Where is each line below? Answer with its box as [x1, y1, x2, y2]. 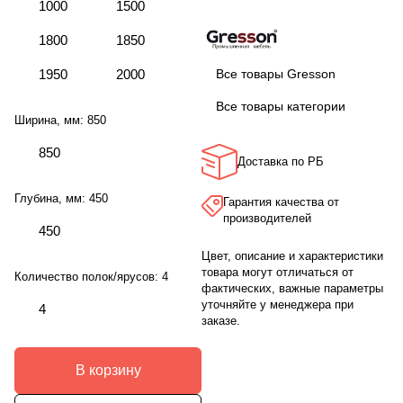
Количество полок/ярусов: [14, 270, 162, 284]
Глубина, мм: [14, 192, 89, 206]
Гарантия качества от [223, 195, 339, 210]
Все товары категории [216, 99, 345, 114]
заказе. [201, 314, 240, 328]
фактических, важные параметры [201, 282, 383, 296]
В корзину [75, 363, 141, 379]
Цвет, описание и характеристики [201, 249, 383, 264]
